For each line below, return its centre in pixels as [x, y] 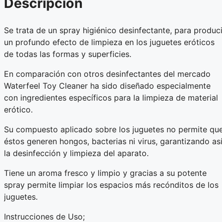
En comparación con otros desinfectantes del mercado [107, 74]
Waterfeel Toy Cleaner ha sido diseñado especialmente [107, 86]
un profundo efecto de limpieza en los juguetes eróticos [109, 42]
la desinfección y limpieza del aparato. [76, 153]
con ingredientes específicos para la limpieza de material [111, 98]
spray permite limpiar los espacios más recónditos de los [111, 185]
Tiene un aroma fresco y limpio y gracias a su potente [105, 173]
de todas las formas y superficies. [68, 54]
